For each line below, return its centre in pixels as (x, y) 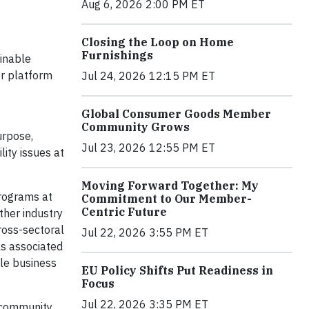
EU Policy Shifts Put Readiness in (177, 270)
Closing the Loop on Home (158, 42)
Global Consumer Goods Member (176, 113)
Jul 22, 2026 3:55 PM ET (145, 232)
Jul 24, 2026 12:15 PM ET (148, 76)
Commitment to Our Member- (167, 198)
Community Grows (136, 127)
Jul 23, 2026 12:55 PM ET (148, 147)
